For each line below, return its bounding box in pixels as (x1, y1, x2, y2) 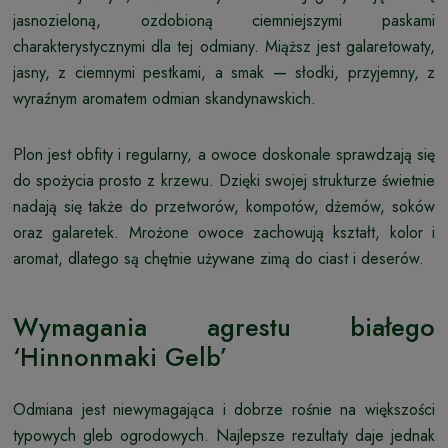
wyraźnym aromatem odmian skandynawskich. (13, 86, 316, 110)
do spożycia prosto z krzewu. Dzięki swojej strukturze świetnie (13, 168, 435, 192)
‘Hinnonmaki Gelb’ (13, 338, 227, 375)
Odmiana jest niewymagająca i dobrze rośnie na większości (13, 397, 435, 421)
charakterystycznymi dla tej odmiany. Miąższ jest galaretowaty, (13, 34, 435, 58)
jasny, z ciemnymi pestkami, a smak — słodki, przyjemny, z (13, 60, 435, 84)
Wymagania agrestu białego (13, 308, 435, 345)
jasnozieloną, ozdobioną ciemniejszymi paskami (13, 8, 435, 32)
